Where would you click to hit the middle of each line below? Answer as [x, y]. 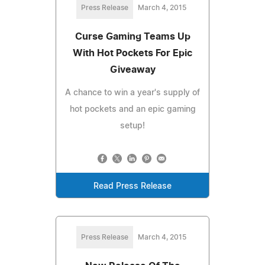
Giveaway [132, 70]
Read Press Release [132, 186]
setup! [132, 126]
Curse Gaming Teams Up [132, 36]
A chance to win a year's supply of [132, 93]
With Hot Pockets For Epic [132, 53]
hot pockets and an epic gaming [132, 109]
